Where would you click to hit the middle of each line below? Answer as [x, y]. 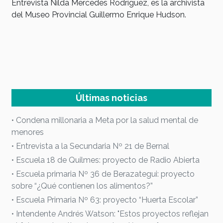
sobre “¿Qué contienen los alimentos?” [82, 186]
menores [28, 132]
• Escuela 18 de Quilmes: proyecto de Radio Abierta [106, 160]
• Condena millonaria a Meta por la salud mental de [105, 120]
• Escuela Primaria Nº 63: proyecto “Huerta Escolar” [105, 200]
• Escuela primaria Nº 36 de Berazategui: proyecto [103, 174]
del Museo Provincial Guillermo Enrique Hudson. [99, 15]
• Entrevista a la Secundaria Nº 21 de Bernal [90, 146]
